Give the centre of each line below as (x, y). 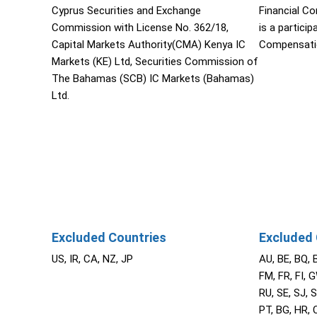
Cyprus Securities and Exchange (126, 11)
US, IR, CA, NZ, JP (92, 259)
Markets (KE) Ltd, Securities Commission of (155, 62)
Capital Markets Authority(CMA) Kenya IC (148, 45)
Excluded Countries (109, 238)
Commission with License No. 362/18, (140, 28)
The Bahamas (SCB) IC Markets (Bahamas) (152, 79)
